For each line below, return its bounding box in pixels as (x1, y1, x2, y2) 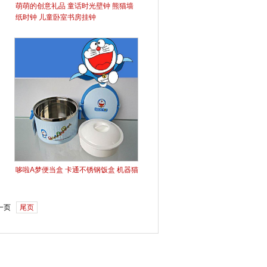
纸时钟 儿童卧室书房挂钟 (15, 13, 96, 21)
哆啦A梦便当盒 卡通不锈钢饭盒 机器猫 (15, 166, 138, 174)
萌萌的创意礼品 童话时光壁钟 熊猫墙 (15, 2, 133, 10)
